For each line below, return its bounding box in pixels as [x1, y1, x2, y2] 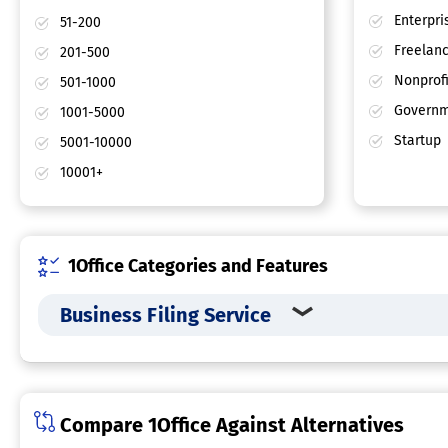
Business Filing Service [60, 303, 271, 328]
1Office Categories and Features [68, 255, 328, 278]
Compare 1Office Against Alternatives [55, 413, 404, 438]
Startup [389, 132, 441, 150]
